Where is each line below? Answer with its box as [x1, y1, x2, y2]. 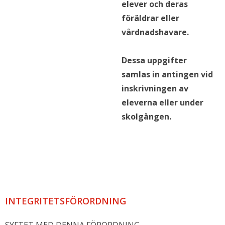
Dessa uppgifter [121, 54, 187, 66]
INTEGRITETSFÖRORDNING [5, 194, 126, 207]
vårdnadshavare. [121, 26, 189, 38]
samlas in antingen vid [121, 68, 213, 80]
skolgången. [121, 110, 171, 122]
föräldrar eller [121, 12, 179, 24]
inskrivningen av [121, 82, 188, 94]
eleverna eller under [121, 96, 203, 108]
